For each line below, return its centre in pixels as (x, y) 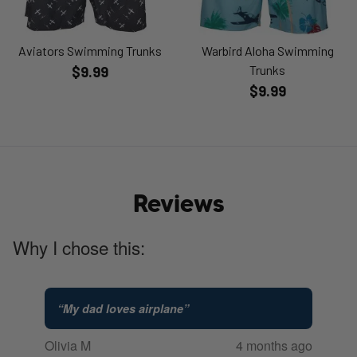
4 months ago (274, 346)
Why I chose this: (79, 247)
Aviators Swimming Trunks (90, 51)
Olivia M (68, 346)
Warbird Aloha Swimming (267, 51)
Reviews (178, 204)
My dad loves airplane (123, 308)
